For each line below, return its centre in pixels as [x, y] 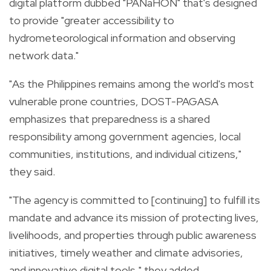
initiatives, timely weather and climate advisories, [126, 252]
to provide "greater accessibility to [92, 20]
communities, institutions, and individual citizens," [125, 154]
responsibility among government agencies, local [125, 136]
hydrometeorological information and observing [122, 38]
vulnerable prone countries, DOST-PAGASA [114, 101]
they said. [32, 171]
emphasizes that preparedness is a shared [109, 119]
